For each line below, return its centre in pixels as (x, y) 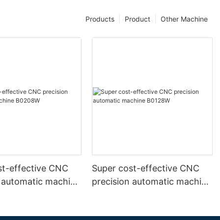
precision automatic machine (152, 181)
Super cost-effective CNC (146, 168)
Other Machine (184, 19)
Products (100, 19)
